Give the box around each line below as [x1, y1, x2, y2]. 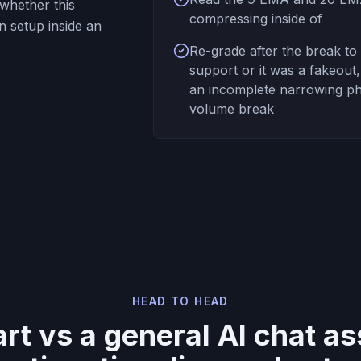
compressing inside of [189, 10, 322, 27]
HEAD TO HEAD [132, 294, 229, 308]
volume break [189, 101, 274, 117]
